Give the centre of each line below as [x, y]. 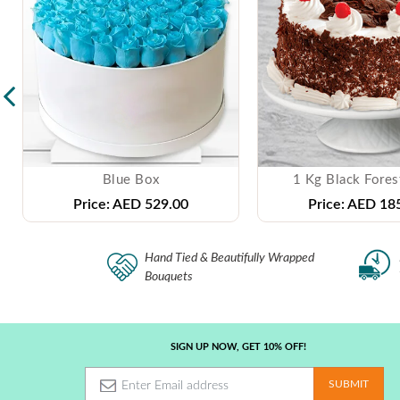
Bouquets [169, 276]
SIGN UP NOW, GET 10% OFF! [238, 346]
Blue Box [131, 179]
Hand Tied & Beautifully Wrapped [229, 258]
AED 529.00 [149, 204]
